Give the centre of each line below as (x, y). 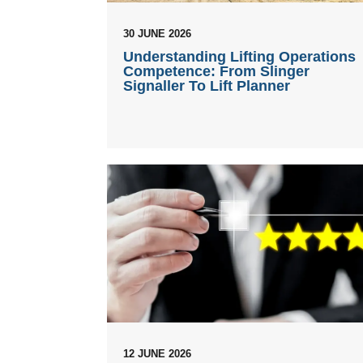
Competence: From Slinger (216, 71)
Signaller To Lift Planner (207, 85)
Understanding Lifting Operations (239, 56)
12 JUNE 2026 (157, 353)
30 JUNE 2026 (157, 33)
